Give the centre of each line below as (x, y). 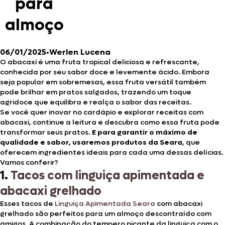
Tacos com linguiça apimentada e (107, 175)
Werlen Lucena (80, 52)
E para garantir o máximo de (144, 132)
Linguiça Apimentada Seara (105, 203)
